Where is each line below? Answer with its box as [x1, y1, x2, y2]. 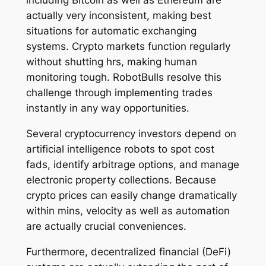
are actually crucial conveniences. [26, 220, 186, 233]
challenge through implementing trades [26, 87, 213, 99]
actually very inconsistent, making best [26, 9, 211, 22]
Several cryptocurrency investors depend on [26, 128, 236, 140]
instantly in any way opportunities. [26, 102, 189, 115]
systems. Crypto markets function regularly [26, 40, 230, 53]
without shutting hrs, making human [26, 56, 197, 68]
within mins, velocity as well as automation [26, 205, 230, 217]
